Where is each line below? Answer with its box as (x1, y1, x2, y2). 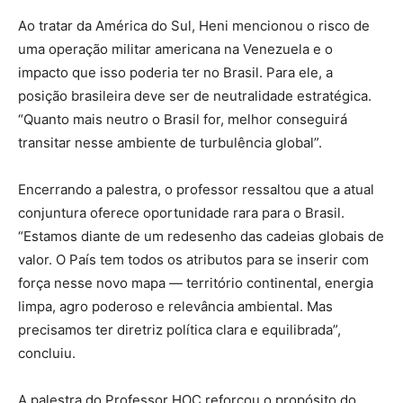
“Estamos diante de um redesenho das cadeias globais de (18, 227, 384, 245)
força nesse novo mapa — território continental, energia (18, 273, 373, 291)
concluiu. (18, 344, 76, 362)
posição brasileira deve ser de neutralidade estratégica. (18, 86, 372, 104)
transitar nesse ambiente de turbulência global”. (18, 133, 322, 151)
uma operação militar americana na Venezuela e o (18, 40, 333, 58)
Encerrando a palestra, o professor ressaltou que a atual (18, 180, 374, 198)
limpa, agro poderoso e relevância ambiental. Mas (18, 297, 333, 315)
